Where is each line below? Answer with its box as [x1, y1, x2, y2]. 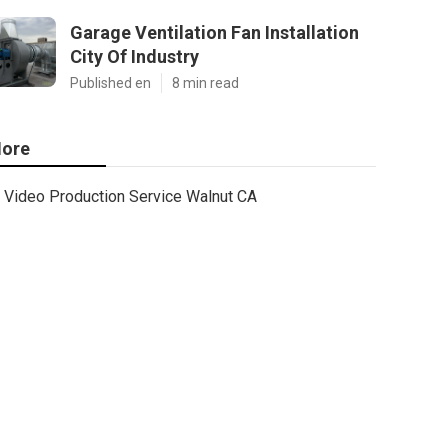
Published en [70, 75, 151, 91]
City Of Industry [70, 46, 199, 67]
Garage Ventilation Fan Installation [70, 22, 359, 43]
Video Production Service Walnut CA [4, 187, 257, 206]
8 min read [172, 75, 239, 91]
